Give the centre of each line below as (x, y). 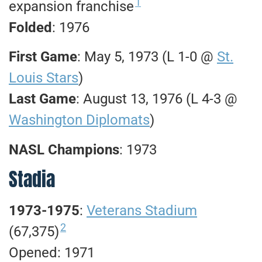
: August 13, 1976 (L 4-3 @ (157, 99)
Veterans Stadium (142, 210)
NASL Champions (64, 149)
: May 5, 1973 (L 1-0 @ (147, 57)
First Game (43, 57)
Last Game (42, 99)
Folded (30, 27)
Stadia (32, 179)
